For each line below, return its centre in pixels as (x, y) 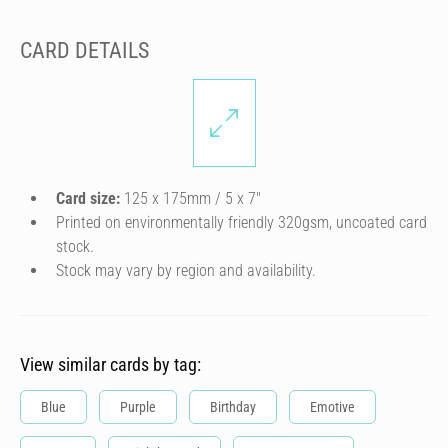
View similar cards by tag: (110, 364)
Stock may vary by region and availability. (186, 270)
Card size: (88, 198)
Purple (138, 407)
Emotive (332, 407)
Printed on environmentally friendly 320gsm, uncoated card (241, 222)
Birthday (233, 407)
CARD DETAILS (84, 50)
